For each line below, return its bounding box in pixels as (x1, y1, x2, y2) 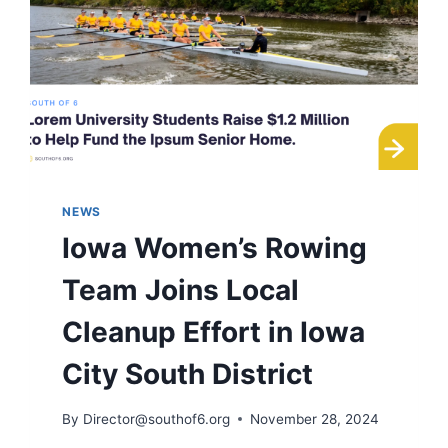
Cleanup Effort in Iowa (62, 315, 366, 350)
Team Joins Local (62, 273, 300, 308)
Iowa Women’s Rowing (62, 231, 368, 266)
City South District (62, 357, 314, 392)
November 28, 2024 (249, 410, 379, 427)
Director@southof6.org (82, 410, 230, 427)
